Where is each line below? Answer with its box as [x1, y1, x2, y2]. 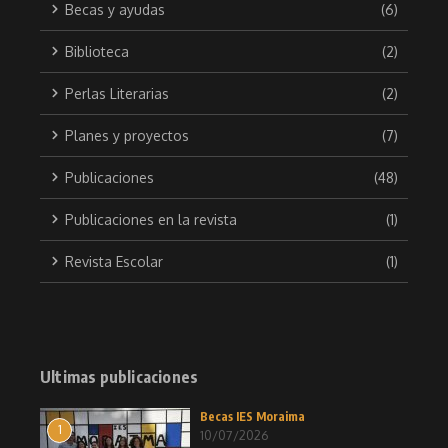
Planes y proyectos [65, 126, 189, 144]
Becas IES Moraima [200, 408, 305, 424]
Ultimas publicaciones [40, 366, 199, 387]
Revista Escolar [65, 252, 163, 270]
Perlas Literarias [65, 84, 169, 102]
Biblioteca [65, 42, 129, 60]
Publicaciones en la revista [65, 210, 237, 228]
